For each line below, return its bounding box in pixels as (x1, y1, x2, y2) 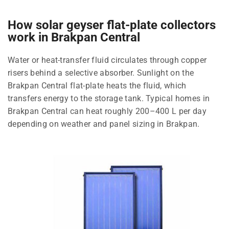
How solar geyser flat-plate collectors (8, 17, 216, 32)
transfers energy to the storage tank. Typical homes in (8, 93, 210, 103)
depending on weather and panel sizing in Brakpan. (8, 119, 200, 129)
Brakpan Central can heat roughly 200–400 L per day (8, 106, 207, 116)
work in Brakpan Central (8, 30, 140, 44)
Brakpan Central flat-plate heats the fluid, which (8, 80, 187, 90)
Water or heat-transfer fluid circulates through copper (8, 55, 207, 65)
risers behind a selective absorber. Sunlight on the (8, 67, 194, 78)
